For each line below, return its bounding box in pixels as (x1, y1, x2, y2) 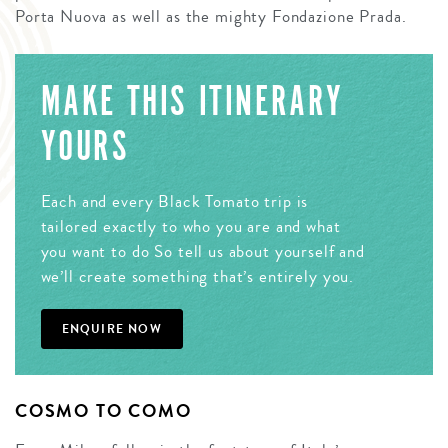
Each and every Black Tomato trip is (40, 189, 309, 215)
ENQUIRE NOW (61, 320, 162, 339)
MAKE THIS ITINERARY (40, 76, 344, 127)
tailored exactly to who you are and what (40, 214, 341, 240)
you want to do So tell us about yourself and (40, 239, 365, 265)
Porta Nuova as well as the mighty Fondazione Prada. (15, 3, 407, 29)
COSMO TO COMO (15, 397, 192, 424)
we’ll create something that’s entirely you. (40, 264, 355, 290)
